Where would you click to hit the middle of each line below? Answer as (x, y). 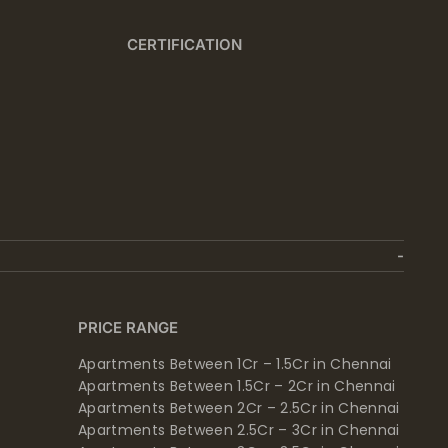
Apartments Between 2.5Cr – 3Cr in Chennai (238, 429)
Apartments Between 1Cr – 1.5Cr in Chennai (234, 363)
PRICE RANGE (127, 327)
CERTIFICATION (185, 45)
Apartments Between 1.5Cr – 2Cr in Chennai (236, 385)
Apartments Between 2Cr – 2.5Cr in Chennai (238, 407)
